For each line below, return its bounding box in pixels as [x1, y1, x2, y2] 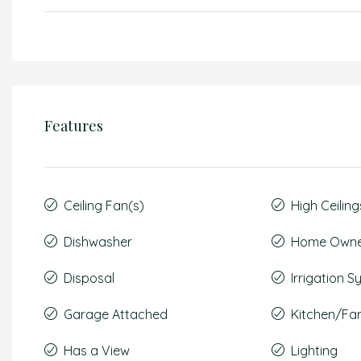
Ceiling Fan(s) [64, 197, 144, 214]
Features [44, 116, 103, 135]
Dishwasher [64, 234, 132, 250]
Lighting [291, 342, 338, 359]
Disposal [64, 270, 114, 286]
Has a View [64, 342, 130, 359]
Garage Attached [64, 306, 168, 322]
